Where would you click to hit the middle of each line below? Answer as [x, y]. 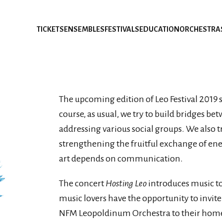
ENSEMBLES [84, 29]
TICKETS [50, 29]
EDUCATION [159, 29]
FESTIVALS [122, 29]
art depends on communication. [121, 159]
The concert [82, 183]
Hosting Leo [126, 183]
